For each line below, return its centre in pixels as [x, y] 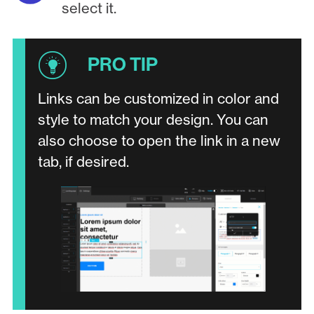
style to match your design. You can [153, 120]
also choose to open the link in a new [159, 141]
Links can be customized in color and [158, 99]
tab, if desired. [83, 162]
